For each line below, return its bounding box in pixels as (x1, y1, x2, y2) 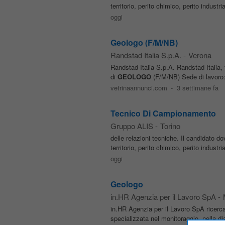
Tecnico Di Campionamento (110, 107, 216, 119)
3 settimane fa (177, 83, 219, 92)
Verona (188, 50, 211, 60)
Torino (160, 121, 180, 131)
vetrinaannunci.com (110, 83, 167, 92)
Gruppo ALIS (110, 121, 153, 131)
